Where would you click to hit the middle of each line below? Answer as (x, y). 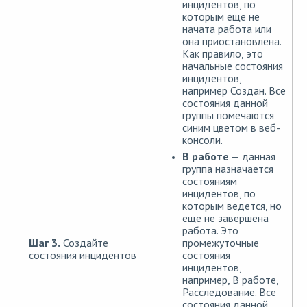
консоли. (202, 140)
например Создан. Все (234, 91)
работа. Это (210, 231)
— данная (252, 157)
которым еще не (221, 17)
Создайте (84, 243)
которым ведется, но (232, 206)
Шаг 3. (45, 243)
